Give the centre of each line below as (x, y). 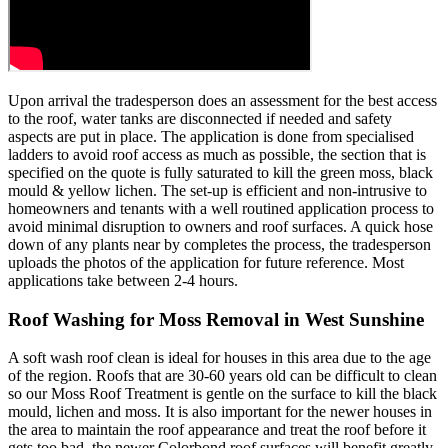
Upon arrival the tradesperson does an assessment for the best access (222, 100)
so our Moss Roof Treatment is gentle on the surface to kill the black (222, 394)
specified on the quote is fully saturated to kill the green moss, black (220, 172)
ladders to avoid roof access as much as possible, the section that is (217, 154)
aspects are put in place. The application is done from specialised (211, 136)
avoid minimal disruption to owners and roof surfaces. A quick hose (220, 226)
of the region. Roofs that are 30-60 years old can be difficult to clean (222, 376)
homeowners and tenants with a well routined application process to (221, 208)
